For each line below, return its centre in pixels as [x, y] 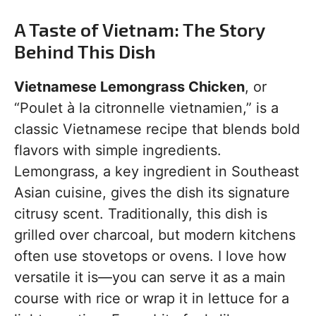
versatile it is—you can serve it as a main [150, 278]
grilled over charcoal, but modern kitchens [155, 235]
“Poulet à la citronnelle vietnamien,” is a [146, 108]
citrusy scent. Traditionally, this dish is [141, 214]
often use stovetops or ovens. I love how [150, 256]
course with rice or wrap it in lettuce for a [152, 299]
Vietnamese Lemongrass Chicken [129, 87]
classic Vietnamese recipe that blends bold [157, 129]
